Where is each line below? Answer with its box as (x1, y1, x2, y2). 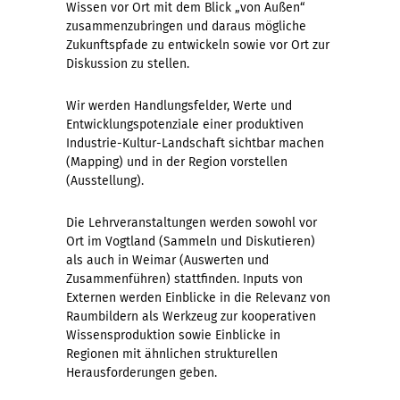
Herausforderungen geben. (66, 365, 224, 381)
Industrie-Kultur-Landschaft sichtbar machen (66, 136, 324, 152)
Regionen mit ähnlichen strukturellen (66, 346, 278, 362)
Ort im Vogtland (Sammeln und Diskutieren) (66, 234, 315, 250)
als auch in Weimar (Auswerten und (66, 253, 269, 269)
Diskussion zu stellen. (66, 56, 193, 72)
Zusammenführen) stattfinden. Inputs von (66, 271, 303, 287)
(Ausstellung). (66, 173, 151, 189)
